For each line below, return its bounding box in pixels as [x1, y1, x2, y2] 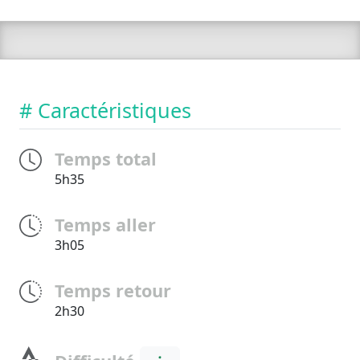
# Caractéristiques [19, 96, 191, 125]
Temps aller [55, 213, 156, 237]
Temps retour [55, 279, 171, 303]
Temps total [55, 147, 157, 171]
